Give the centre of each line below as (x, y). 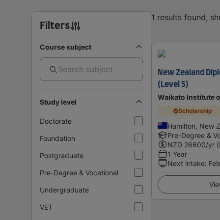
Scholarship (195, 111)
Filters (55, 26)
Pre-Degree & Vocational (79, 172)
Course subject (66, 47)
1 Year (177, 154)
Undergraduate (64, 190)
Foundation (57, 138)
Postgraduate (62, 155)
